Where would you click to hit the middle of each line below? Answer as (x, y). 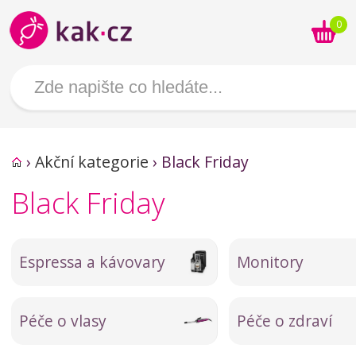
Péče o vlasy (63, 321)
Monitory (270, 262)
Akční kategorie (92, 162)
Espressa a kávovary (92, 262)
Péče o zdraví (284, 321)
